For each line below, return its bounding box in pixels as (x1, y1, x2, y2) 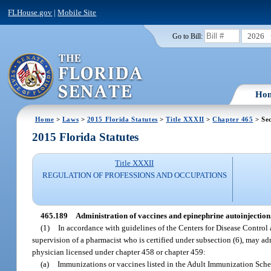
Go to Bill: (172, 32, 203, 40)
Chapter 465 (212, 115, 253, 123)
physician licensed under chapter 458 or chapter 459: (32, 247, 206, 256)
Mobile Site (57, 7, 97, 17)
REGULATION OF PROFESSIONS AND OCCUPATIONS (42, 171, 227, 180)
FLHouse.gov (8, 7, 53, 17)
